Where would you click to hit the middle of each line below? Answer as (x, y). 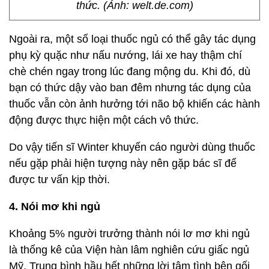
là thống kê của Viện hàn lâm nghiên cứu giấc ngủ (129, 250)
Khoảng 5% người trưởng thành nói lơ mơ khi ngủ (129, 234)
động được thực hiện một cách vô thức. (104, 120)
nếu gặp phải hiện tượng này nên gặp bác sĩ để (123, 163)
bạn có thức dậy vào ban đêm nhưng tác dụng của (130, 88)
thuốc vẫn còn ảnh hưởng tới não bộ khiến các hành (134, 104)
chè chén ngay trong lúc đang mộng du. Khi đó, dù (130, 71)
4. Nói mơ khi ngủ (55, 207)
